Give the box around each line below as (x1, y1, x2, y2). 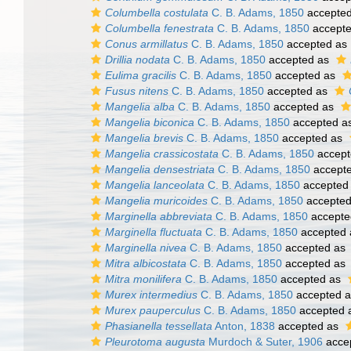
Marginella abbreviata (105, 210, 212, 223)
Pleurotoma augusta (105, 335, 205, 348)
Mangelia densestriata (105, 163, 215, 175)
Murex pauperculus (105, 304, 201, 317)
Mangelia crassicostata (105, 147, 219, 160)
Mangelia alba (105, 100, 175, 113)
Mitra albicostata (105, 257, 186, 270)
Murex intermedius (105, 288, 197, 301)
